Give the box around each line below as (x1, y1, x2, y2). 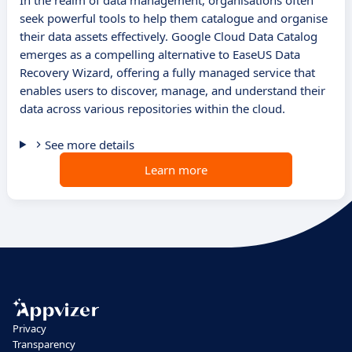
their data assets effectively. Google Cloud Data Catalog (20, 28, 317, 45)
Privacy (13, 321, 46, 335)
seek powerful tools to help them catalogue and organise (20, 10, 328, 27)
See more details (44, 137, 134, 153)
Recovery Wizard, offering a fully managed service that (20, 64, 315, 81)
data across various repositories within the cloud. (20, 101, 285, 117)
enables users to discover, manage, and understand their (20, 82, 325, 99)
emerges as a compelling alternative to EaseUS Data (20, 46, 300, 63)
